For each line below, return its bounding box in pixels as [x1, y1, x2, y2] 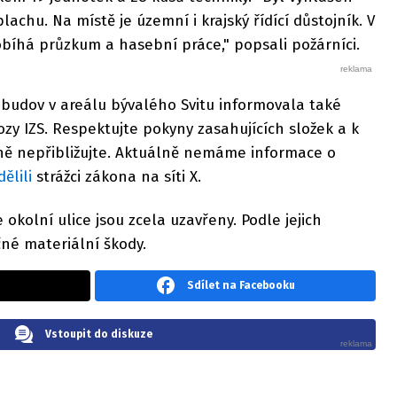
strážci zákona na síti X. [32, 167, 206, 187]
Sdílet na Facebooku [187, 278, 296, 292]
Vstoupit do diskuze [44, 327, 152, 340]
